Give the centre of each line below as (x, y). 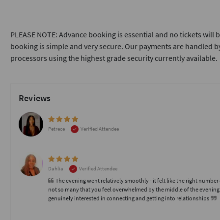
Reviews (35, 98)
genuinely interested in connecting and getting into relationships (130, 198)
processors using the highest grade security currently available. (114, 58)
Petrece (57, 129)
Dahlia (56, 168)
